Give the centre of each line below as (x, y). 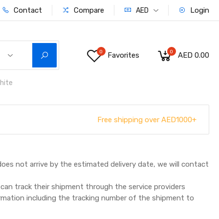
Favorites (123, 55)
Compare (88, 10)
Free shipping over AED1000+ (147, 120)
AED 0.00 (193, 55)
